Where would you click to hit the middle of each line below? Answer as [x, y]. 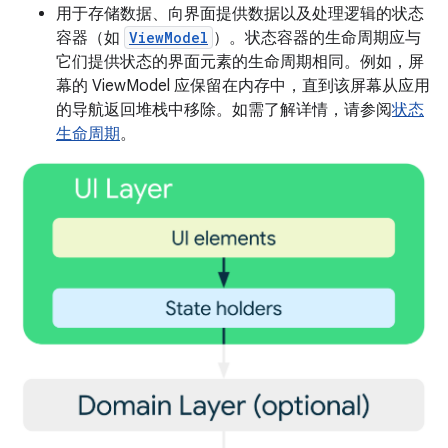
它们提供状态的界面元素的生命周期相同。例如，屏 [240, 62]
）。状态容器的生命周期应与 [317, 38]
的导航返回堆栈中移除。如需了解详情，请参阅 [224, 110]
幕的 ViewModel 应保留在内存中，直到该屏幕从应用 [243, 86]
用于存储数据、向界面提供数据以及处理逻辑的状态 [240, 14]
